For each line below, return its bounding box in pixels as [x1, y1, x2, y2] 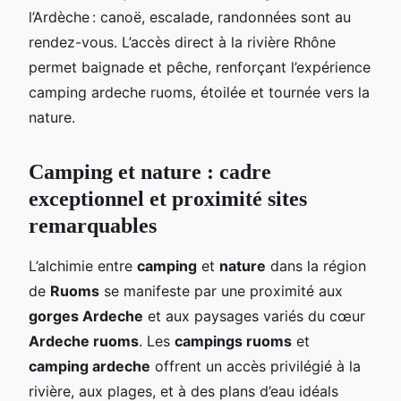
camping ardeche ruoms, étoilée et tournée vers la [29, 82, 370, 101]
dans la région [266, 256, 366, 275]
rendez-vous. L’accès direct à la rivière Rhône [29, 32, 336, 51]
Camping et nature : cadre [29, 159, 271, 183]
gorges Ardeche [29, 306, 143, 325]
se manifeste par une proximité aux [99, 281, 343, 300]
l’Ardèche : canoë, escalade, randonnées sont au [29, 7, 351, 26]
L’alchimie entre [29, 256, 137, 275]
